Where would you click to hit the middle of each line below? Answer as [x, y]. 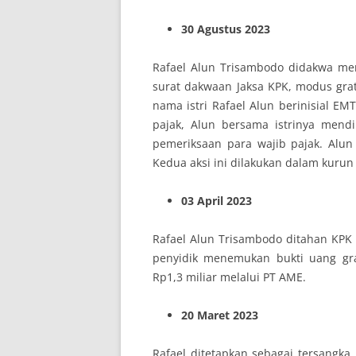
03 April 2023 [217, 201]
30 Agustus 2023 [226, 29]
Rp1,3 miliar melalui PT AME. [229, 277]
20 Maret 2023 [220, 315]
